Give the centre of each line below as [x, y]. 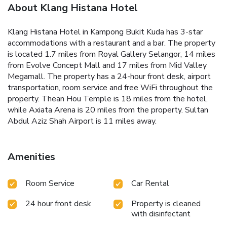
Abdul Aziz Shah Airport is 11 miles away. [82, 121]
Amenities [31, 157]
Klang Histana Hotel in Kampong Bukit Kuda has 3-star [105, 32]
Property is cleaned [166, 204]
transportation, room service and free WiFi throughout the [110, 88]
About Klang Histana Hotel [73, 8]
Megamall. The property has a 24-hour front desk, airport [109, 77]
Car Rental [150, 184]
